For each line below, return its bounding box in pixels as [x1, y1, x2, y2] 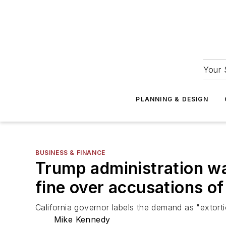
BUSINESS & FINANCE [35, 149, 105, 156]
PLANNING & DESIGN [136, 95, 208, 103]
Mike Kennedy [53, 214, 110, 224]
